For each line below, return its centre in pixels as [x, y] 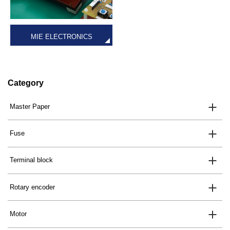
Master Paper [30, 106]
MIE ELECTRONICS [61, 36]
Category [26, 83]
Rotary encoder [33, 187]
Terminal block [32, 160]
